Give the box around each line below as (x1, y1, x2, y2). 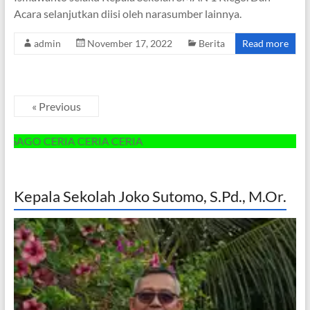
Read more (242, 37, 289, 49)
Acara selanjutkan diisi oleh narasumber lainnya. (13, 7, 241, 20)
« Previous (31, 100, 81, 113)
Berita (198, 37, 225, 49)
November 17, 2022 (86, 37, 172, 49)
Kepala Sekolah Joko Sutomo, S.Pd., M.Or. (13, 187, 286, 206)
